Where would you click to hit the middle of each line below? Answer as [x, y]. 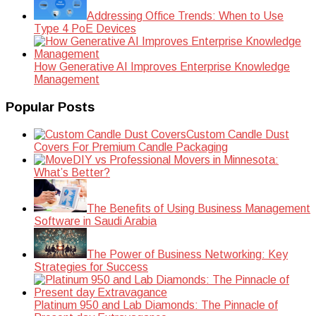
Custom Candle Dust [238, 134]
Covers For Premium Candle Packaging [131, 147]
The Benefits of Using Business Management [199, 208]
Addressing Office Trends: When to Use [185, 16]
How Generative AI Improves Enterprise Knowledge [162, 67]
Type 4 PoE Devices [85, 29]
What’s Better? [72, 172]
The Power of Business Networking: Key [187, 254]
